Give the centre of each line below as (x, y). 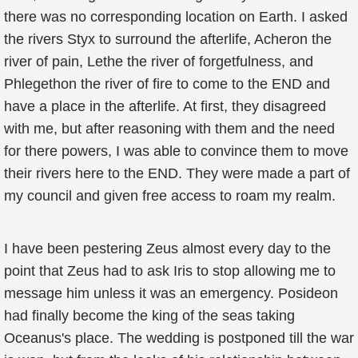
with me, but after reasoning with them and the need (169, 129)
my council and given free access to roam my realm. (170, 196)
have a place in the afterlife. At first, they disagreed (165, 106)
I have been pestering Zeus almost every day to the (167, 249)
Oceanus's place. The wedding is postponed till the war (179, 338)
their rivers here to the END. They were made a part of (177, 173)
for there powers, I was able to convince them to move (176, 151)
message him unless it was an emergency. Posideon (171, 293)
